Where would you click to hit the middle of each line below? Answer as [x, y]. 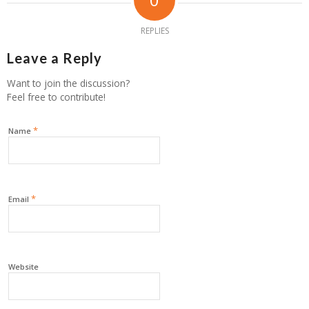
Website [23, 266]
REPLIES [154, 30]
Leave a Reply [54, 58]
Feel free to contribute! [56, 97]
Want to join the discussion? [68, 83]
